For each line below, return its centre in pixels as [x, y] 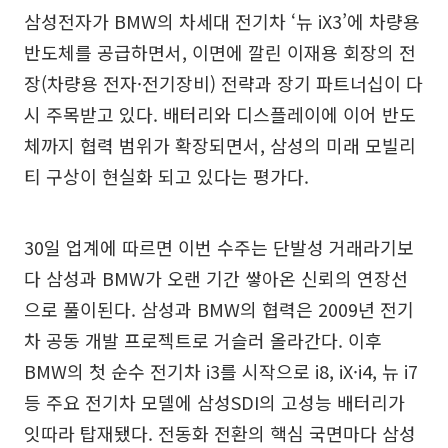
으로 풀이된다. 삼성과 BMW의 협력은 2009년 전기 [219, 309]
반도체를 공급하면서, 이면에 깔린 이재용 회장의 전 [220, 52]
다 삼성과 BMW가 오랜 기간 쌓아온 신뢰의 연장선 [216, 278]
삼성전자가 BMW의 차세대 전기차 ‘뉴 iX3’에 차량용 [222, 21]
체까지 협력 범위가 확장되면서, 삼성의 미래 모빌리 [220, 145]
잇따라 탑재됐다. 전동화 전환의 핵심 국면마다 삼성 [220, 433]
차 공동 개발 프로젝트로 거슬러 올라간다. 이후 [203, 340]
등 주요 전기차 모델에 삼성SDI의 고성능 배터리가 [214, 402]
